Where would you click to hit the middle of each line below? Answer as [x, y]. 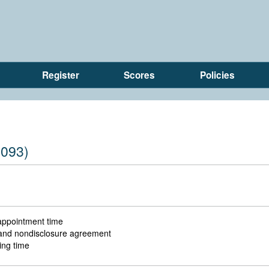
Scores [139, 75]
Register [61, 75]
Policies [217, 75]
